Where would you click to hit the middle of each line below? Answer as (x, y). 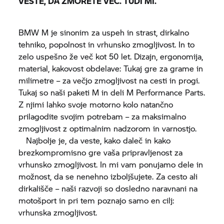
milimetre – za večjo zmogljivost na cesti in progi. (109, 80)
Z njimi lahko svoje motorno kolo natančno (96, 104)
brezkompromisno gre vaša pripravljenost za (101, 152)
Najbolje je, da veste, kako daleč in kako (95, 140)
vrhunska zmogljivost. (58, 212)
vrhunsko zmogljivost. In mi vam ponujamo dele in (111, 164)
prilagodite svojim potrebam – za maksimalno (102, 116)
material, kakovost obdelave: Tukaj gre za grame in (111, 68)
